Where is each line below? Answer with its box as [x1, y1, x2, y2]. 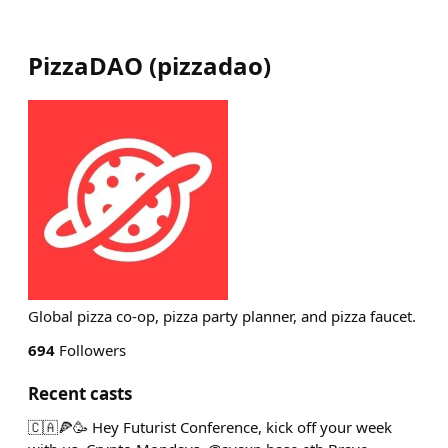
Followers [55, 340, 126, 360]
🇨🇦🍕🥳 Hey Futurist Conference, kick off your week [28, 417, 392, 437]
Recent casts [28, 382, 132, 405]
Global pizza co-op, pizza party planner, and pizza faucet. [28, 306, 416, 326]
